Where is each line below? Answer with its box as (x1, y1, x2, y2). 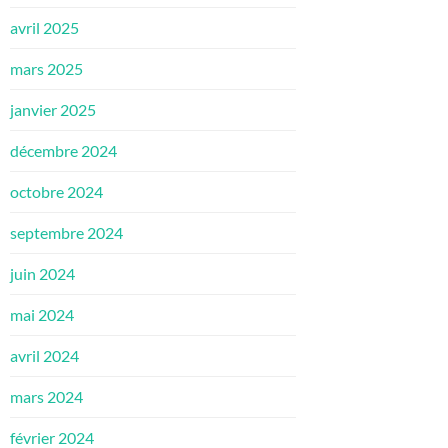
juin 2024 (10, 264, 75, 284)
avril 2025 (10, 18, 79, 38)
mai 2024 (10, 305, 74, 325)
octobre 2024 (10, 182, 103, 202)
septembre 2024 (10, 223, 123, 243)
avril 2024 (10, 346, 79, 366)
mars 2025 (10, 59, 83, 79)
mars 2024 (10, 387, 83, 407)
